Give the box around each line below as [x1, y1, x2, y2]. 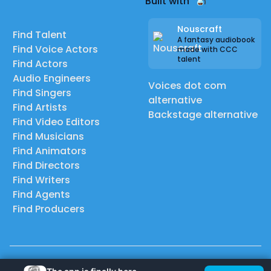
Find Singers [13, 86, 71, 100]
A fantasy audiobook [177, 34, 255, 45]
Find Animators [13, 144, 87, 158]
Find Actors [13, 57, 68, 71]
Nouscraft [177, 23, 222, 35]
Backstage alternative [148, 108, 258, 122]
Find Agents [13, 188, 70, 201]
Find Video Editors [13, 115, 100, 129]
